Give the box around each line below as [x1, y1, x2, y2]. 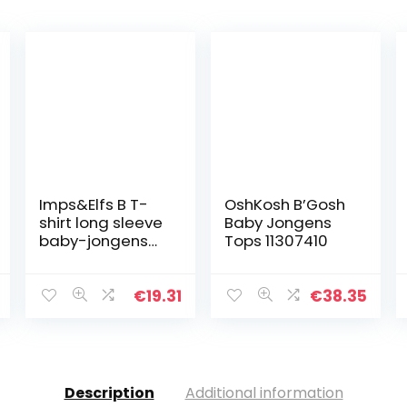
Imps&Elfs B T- [39, 193, 149, 215]
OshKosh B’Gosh [224, 193, 346, 215]
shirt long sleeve [39, 211, 164, 233]
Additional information [184, 382, 343, 403]
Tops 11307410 [224, 229, 329, 252]
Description [64, 382, 154, 403]
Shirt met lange [39, 247, 157, 270]
